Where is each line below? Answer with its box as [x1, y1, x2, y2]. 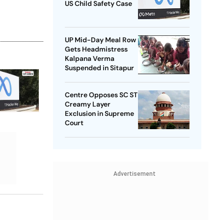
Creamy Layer [64, 100, 110, 109]
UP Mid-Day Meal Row [64, 35, 136, 45]
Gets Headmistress [64, 45, 128, 54]
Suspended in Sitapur [64, 63, 134, 73]
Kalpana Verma [64, 54, 114, 63]
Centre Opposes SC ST [64, 90, 137, 100]
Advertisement [113, 170, 156, 178]
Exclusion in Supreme [64, 109, 134, 118]
